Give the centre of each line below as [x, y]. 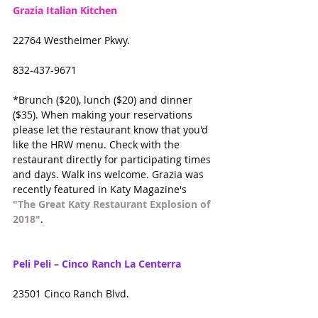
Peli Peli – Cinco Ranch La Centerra [97, 264]
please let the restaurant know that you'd [112, 130]
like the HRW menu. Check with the [98, 145]
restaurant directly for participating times [113, 160]
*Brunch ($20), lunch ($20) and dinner [104, 100]
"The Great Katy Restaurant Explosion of [113, 204]
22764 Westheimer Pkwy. [71, 40]
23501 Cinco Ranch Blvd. [71, 294]
